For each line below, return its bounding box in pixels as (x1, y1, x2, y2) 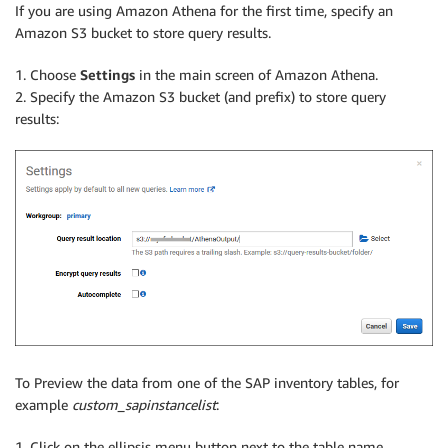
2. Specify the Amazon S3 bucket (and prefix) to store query (15, 87, 386, 105)
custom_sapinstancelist (72, 396, 216, 413)
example (15, 396, 72, 413)
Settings (80, 65, 135, 83)
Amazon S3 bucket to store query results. (15, 23, 271, 41)
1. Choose (15, 65, 80, 83)
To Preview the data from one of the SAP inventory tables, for (15, 374, 399, 391)
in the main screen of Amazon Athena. (135, 65, 378, 83)
